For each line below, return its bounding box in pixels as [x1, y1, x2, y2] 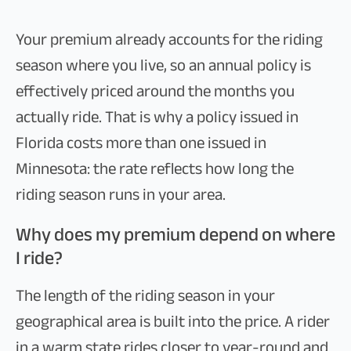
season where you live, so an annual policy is [16, 50, 311, 81]
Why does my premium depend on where [16, 217, 335, 252]
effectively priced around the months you [16, 76, 295, 107]
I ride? [16, 241, 63, 276]
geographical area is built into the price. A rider [16, 306, 330, 337]
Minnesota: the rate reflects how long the [16, 154, 294, 184]
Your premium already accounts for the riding [16, 24, 323, 55]
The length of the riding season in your [16, 280, 275, 311]
